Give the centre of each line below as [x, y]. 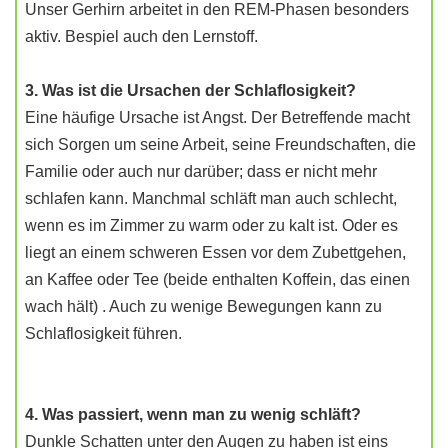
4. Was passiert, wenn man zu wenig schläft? [193, 414]
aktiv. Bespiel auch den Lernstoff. [141, 36]
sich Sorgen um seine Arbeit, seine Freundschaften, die [220, 144]
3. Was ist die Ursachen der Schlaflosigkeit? [190, 90]
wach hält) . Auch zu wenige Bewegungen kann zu [203, 306]
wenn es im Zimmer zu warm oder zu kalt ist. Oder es [211, 225]
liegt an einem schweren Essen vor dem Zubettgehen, [215, 252]
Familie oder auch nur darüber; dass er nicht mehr [201, 171]
